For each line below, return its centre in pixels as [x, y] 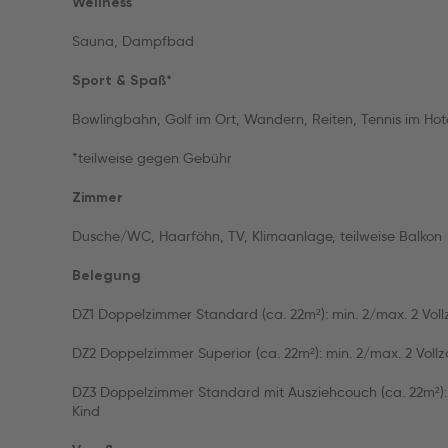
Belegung [106, 275]
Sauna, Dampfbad [133, 41]
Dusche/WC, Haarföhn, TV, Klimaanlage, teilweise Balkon [257, 236]
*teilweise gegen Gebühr [152, 158]
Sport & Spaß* [122, 80]
